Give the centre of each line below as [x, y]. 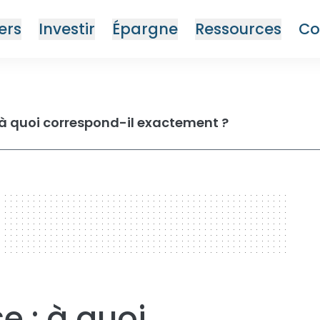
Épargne [145, 29]
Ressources [238, 29]
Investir [67, 29]
